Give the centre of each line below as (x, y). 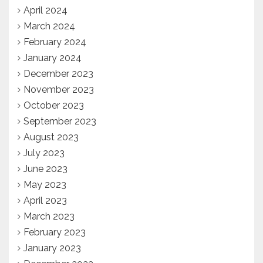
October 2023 (54, 106)
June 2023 (45, 169)
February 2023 (55, 232)
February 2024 (55, 42)
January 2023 (52, 248)
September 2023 (60, 122)
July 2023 (44, 153)
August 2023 (51, 137)
